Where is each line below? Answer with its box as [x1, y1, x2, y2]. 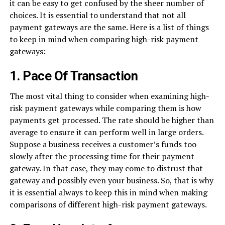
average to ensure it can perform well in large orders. [9, 127, 203, 138]
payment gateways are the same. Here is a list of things [9, 22, 209, 33]
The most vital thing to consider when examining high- [9, 90, 209, 102]
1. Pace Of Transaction [9, 68, 138, 84]
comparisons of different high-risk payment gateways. [9, 199, 207, 210]
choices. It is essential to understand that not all [9, 10, 186, 21]
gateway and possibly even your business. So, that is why [9, 175, 213, 186]
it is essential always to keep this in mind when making [9, 187, 207, 198]
